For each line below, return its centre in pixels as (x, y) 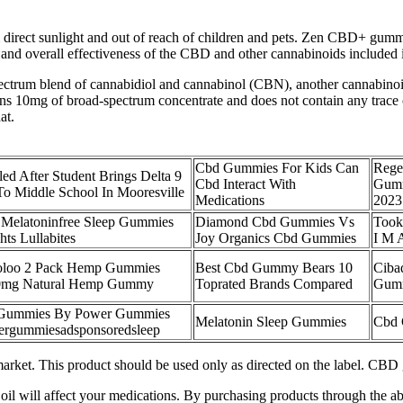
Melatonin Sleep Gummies (271, 322)
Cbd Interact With (246, 184)
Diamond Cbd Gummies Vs (275, 222)
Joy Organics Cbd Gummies (276, 238)
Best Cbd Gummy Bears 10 (274, 268)
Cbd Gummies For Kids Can (277, 168)
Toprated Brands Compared (274, 284)
